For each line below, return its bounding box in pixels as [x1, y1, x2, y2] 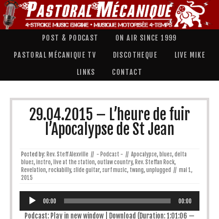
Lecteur [109, 189, 131, 198]
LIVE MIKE [174, 50, 206, 59]
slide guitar [73, 166, 100, 174]
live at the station [53, 158, 95, 166]
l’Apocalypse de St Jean [44, 120, 175, 138]
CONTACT [112, 67, 143, 76]
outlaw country [97, 158, 132, 166]
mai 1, [179, 166, 193, 174]
